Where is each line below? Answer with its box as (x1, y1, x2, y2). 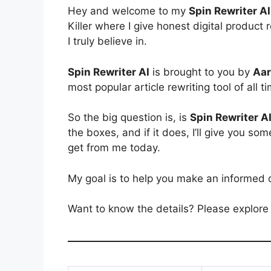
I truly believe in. (68, 35, 147, 48)
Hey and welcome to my (68, 5, 189, 18)
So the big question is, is (68, 111, 190, 124)
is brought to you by (149, 65, 253, 78)
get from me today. (68, 142, 160, 154)
